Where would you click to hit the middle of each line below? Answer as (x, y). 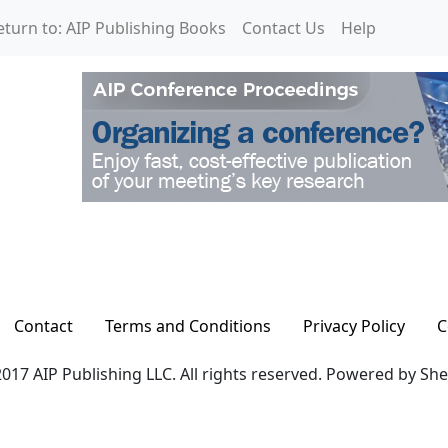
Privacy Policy (353, 326)
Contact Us (283, 28)
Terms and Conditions (187, 326)
